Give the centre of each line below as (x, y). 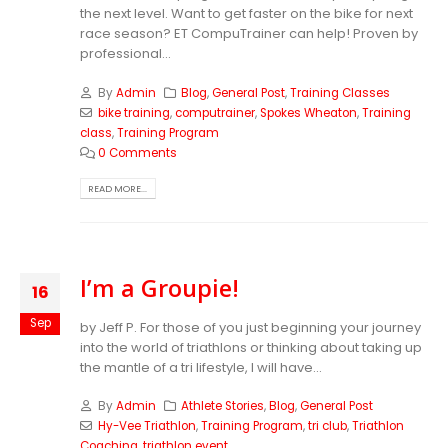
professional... (125, 54)
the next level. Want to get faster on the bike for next (246, 14)
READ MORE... (118, 189)
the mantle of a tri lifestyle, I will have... (201, 367)
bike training (133, 112)
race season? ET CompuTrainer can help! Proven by (249, 34)
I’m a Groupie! (159, 287)
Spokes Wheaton (308, 112)
